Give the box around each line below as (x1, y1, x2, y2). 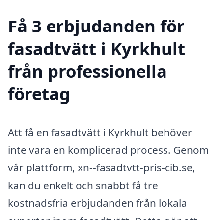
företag (8, 82, 70, 106)
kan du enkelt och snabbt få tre (8, 178, 158, 192)
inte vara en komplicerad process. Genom (8, 143, 209, 157)
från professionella (8, 59, 167, 83)
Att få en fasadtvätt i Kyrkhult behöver (8, 125, 192, 139)
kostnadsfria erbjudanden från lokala (8, 196, 187, 210)
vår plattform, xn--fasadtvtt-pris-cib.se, (8, 161, 195, 175)
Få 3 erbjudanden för (8, 14, 185, 38)
